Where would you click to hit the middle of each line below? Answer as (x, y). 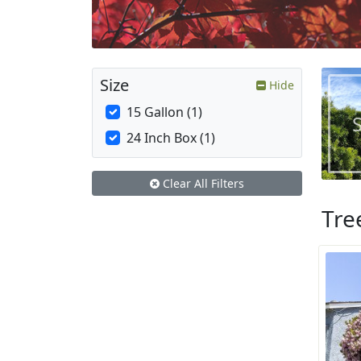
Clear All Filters (202, 184)
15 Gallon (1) (164, 112)
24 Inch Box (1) (171, 138)
